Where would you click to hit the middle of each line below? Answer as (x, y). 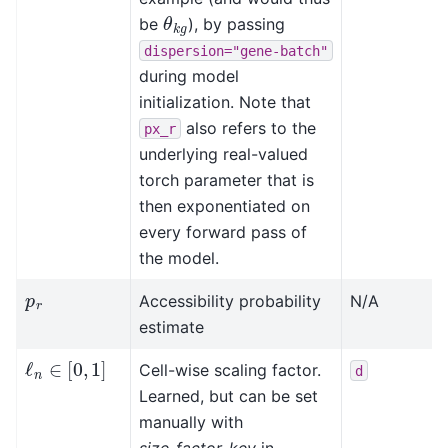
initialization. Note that (225, 101)
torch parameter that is (226, 179)
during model (189, 75)
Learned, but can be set (228, 395)
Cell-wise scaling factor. (230, 369)
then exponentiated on (224, 205)
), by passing (236, 23)
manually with (191, 421)
